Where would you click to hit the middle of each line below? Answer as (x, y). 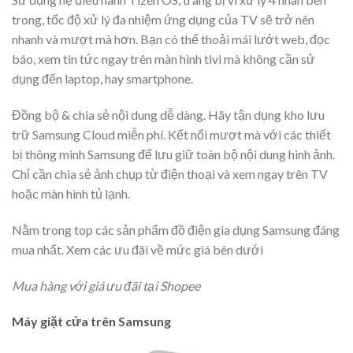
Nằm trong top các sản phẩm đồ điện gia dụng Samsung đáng (176, 229)
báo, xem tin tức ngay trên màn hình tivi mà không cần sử (163, 59)
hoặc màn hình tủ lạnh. (71, 193)
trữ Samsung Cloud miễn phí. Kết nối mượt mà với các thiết (171, 134)
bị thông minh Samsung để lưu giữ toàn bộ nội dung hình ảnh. (173, 154)
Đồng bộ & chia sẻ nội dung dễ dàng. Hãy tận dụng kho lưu (168, 114)
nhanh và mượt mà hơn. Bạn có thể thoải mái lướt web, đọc (171, 39)
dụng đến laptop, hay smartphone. (102, 79)
